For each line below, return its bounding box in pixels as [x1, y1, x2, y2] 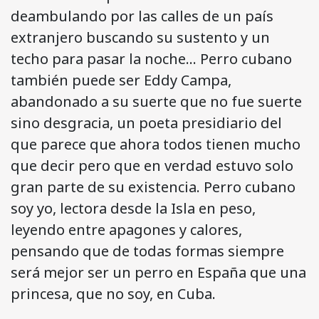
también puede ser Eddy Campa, [11, 70, 231, 90]
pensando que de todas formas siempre [11, 241, 284, 261]
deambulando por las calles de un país [11, 6, 273, 26]
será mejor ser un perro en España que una [11, 263, 306, 283]
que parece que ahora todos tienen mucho [11, 135, 300, 155]
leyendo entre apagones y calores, [11, 220, 242, 240]
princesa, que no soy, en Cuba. [11, 284, 216, 304]
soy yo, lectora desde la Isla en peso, [11, 199, 256, 219]
